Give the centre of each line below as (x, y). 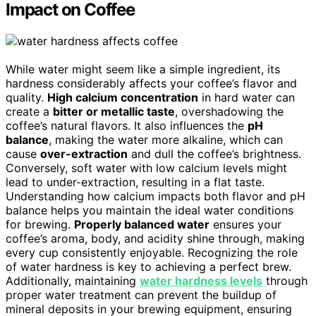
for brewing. (40, 224)
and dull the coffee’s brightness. (214, 154)
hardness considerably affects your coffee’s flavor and (151, 83)
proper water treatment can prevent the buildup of (141, 295)
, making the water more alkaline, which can (166, 140)
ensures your (245, 224)
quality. (26, 97)
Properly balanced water (142, 224)
